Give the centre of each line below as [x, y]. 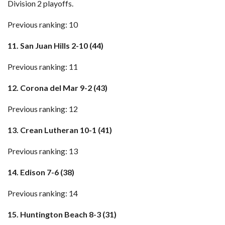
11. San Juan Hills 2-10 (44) [55, 45]
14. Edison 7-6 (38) [41, 172]
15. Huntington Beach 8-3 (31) [62, 214]
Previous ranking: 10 [43, 24]
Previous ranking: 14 [43, 193]
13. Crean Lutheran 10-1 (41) [60, 130]
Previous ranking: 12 [43, 109]
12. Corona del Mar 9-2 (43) [58, 88]
